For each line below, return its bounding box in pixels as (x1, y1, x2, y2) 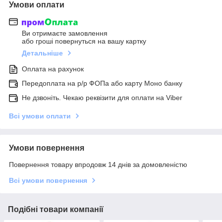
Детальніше (22, 49, 63, 57)
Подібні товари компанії (8, 205, 104, 214)
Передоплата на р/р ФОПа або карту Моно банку (22, 79, 182, 88)
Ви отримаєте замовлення (22, 29, 108, 38)
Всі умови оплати (9, 112, 71, 120)
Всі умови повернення (9, 176, 87, 185)
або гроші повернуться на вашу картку (22, 37, 146, 46)
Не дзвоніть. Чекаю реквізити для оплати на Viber (22, 94, 182, 102)
